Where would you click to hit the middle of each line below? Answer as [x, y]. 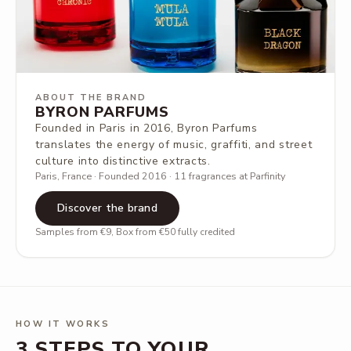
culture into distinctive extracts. [123, 161]
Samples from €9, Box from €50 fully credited [135, 232]
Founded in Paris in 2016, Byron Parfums [147, 128]
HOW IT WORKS [63, 324]
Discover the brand [108, 208]
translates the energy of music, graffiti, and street [174, 145]
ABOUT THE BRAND [91, 98]
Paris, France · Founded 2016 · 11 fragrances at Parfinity [160, 176]
